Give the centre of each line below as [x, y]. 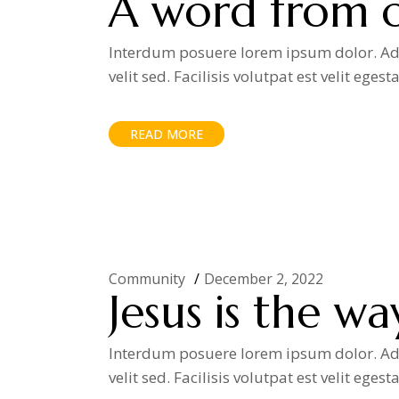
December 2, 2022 [264, 279]
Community [147, 279]
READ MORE [167, 134]
